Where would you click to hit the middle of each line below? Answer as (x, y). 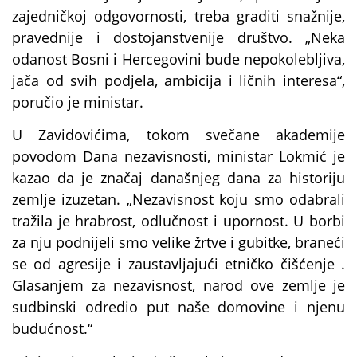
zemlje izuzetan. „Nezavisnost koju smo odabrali (178, 200)
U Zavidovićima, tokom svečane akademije (178, 135)
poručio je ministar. (78, 102)
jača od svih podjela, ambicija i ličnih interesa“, (178, 80)
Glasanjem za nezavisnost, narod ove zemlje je (178, 286)
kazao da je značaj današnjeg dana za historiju (178, 178)
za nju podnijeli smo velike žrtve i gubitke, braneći (178, 243)
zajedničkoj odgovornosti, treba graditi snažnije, (178, 16)
